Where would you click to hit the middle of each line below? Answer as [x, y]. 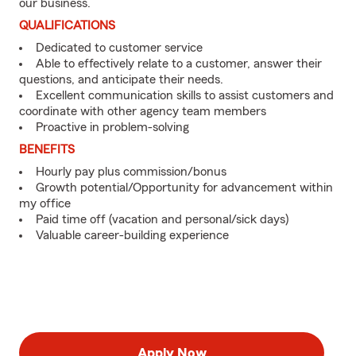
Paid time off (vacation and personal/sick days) [162, 219]
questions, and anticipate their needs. [121, 79]
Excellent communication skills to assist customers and [185, 95]
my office [45, 203]
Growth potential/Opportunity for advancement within [184, 188]
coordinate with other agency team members [143, 111]
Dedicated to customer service [119, 48]
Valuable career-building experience [132, 235]
